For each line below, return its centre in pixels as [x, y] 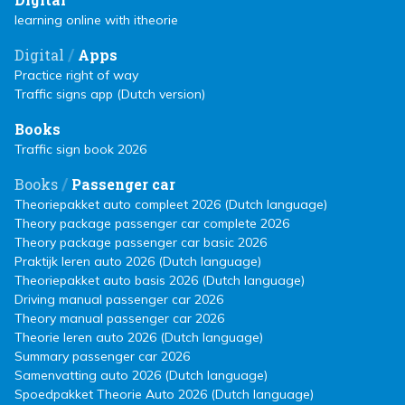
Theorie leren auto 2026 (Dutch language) [139, 337]
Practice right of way [76, 75]
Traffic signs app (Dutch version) [110, 94]
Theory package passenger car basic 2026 [141, 242]
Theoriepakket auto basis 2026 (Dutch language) [160, 280]
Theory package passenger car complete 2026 [152, 223]
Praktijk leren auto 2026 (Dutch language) [138, 261]
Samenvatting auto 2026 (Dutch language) [141, 375]
